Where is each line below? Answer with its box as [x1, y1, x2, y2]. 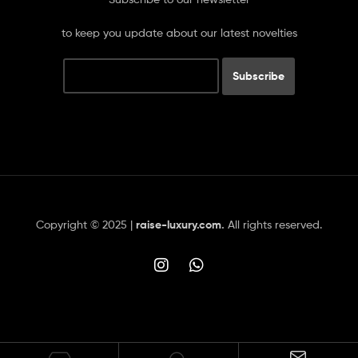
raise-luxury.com [136, 217, 221, 232]
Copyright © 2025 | [36, 217, 136, 231]
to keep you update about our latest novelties [61, 26, 297, 40]
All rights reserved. [225, 217, 322, 231]
